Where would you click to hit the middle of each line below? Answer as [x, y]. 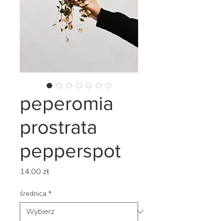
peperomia [67, 103]
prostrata [58, 127]
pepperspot [70, 150]
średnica [33, 193]
